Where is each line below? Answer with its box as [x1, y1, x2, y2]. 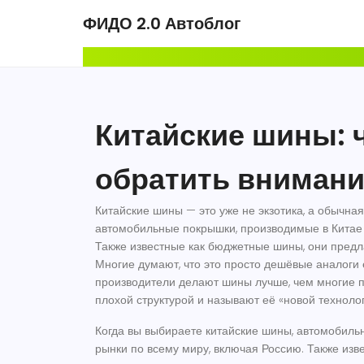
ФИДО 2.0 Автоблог [83, 12, 240, 35]
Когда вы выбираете [95, 323, 206, 339]
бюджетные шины [208, 238, 303, 254]
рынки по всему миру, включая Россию [95, 340, 301, 357]
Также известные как [95, 238, 208, 254]
